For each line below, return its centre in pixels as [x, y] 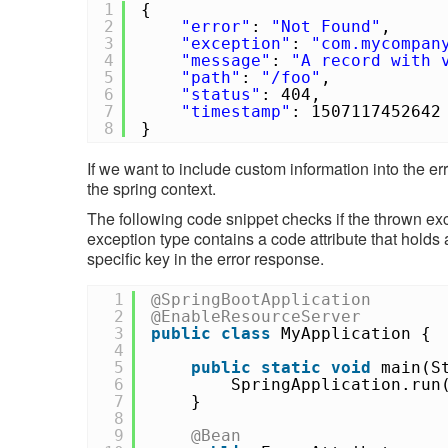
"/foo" [291, 77]
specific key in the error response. [205, 258]
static [291, 367]
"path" [211, 77]
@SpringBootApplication [261, 299]
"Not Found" [326, 26]
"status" [221, 94]
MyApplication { [356, 333]
